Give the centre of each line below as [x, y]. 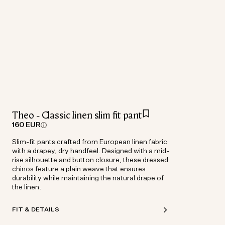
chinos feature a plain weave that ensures [79, 169]
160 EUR [26, 125]
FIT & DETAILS [36, 210]
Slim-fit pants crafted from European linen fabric [90, 142]
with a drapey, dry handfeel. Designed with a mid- [91, 151]
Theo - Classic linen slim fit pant [77, 115]
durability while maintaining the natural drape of [88, 178]
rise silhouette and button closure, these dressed [90, 160]
